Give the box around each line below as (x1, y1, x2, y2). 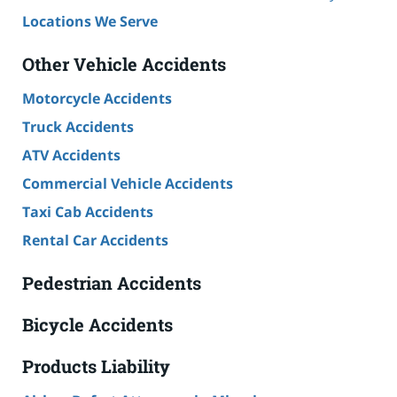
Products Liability (22, 354, 170, 378)
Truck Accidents (22, 116, 134, 136)
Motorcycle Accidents (22, 88, 172, 108)
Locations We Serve (22, 11, 158, 31)
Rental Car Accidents (22, 230, 168, 250)
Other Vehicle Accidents (22, 51, 226, 75)
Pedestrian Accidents (22, 270, 201, 294)
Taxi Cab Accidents (22, 201, 153, 222)
